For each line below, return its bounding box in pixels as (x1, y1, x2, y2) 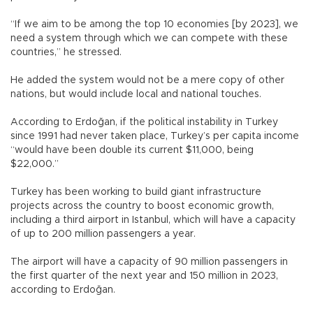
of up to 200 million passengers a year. (10, 229, 212, 240)
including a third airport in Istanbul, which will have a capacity (10, 215, 296, 226)
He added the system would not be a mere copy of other (10, 75, 284, 86)
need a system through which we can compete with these (10, 34, 288, 44)
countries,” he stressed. (10, 48, 144, 58)
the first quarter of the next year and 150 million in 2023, (10, 271, 278, 282)
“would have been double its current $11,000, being (10, 145, 254, 156)
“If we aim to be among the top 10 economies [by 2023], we (10, 20, 298, 30)
